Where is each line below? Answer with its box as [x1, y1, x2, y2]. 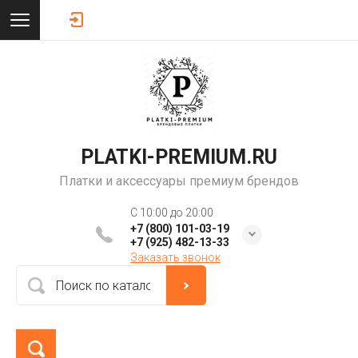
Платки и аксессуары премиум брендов [59, 173, 299, 189]
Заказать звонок [130, 251, 221, 264]
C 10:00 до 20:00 [130, 206, 213, 219]
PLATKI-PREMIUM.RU [81, 145, 277, 169]
